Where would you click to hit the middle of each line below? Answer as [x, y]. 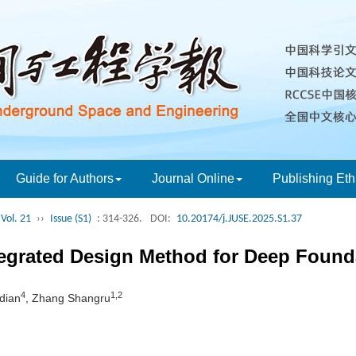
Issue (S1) [71, 219]
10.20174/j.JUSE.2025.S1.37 [239, 219]
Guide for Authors [65, 178]
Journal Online [193, 178]
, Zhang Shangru [68, 298]
